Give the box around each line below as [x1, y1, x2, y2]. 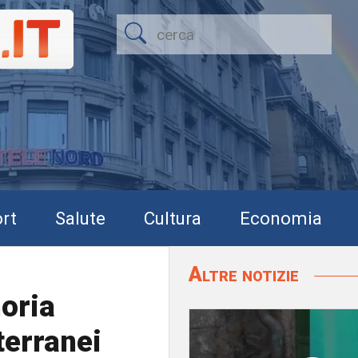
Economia [240, 207, 322, 229]
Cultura [144, 207, 201, 229]
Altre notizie [189, 262, 304, 286]
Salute [55, 207, 105, 229]
